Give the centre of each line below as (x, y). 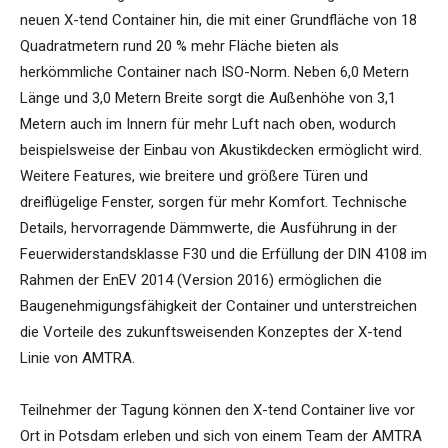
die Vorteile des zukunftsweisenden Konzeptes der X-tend (211, 332)
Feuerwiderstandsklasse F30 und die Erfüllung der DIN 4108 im (223, 254)
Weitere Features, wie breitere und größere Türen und (194, 176)
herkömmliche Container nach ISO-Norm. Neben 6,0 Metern (214, 72)
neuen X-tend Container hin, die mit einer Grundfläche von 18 (218, 20)
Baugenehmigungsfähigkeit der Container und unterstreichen (218, 306)
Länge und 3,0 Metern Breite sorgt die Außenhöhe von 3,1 (208, 98)
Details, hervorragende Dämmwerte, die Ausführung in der (208, 228)
